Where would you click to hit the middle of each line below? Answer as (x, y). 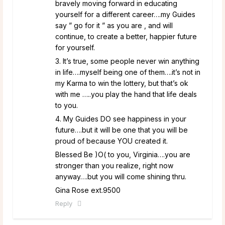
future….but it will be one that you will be (122, 130)
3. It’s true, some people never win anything (127, 61)
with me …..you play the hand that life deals (126, 94)
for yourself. (75, 47)
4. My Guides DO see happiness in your (121, 119)
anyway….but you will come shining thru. (121, 176)
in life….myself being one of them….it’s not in (128, 72)
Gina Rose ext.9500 (88, 190)
